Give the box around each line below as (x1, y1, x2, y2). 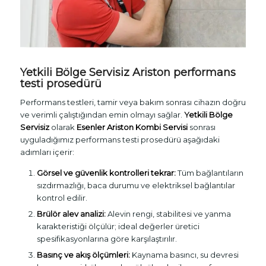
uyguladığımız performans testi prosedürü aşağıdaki (20, 134, 220, 144)
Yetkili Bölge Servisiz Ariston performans (20, 65, 236, 79)
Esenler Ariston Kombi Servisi (76, 122, 188, 132)
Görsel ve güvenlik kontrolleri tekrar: (36, 167, 176, 178)
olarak (49, 122, 77, 132)
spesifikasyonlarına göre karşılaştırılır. (36, 233, 177, 243)
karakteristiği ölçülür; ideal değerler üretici (36, 221, 199, 231)
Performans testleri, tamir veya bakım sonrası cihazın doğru (20, 97, 246, 107)
